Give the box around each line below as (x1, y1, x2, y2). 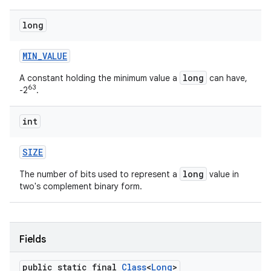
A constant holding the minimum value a (19, 73, 180, 83)
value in (207, 169, 239, 180)
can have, (207, 73, 247, 83)
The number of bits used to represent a (19, 169, 180, 180)
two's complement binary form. (19, 181, 142, 192)
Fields (19, 233, 46, 246)
